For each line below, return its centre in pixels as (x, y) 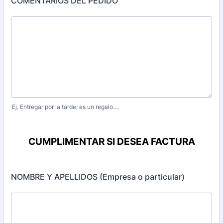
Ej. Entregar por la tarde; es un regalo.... (65, 107)
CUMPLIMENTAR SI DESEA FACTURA (111, 142)
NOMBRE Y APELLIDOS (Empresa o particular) (98, 177)
